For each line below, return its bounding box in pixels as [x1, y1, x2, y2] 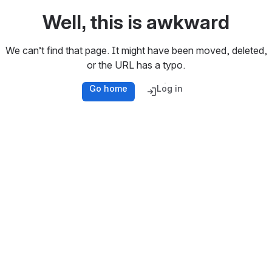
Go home [89, 83, 127, 93]
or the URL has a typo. [87, 58, 185, 71]
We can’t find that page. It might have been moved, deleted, [5, 44, 267, 56]
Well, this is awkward [42, 10, 229, 34]
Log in [157, 83, 183, 93]
